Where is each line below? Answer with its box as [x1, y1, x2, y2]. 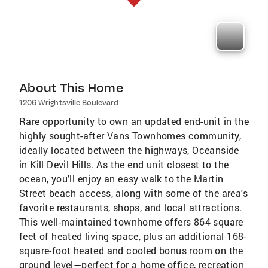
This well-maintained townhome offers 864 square [19, 215, 243, 229]
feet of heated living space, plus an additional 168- [19, 230, 246, 243]
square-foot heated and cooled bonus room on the [19, 244, 243, 257]
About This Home [19, 80, 123, 96]
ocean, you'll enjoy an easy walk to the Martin [19, 172, 224, 185]
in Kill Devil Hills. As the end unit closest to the [19, 158, 229, 171]
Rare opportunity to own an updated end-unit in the [19, 115, 249, 128]
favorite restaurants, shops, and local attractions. [19, 201, 242, 214]
